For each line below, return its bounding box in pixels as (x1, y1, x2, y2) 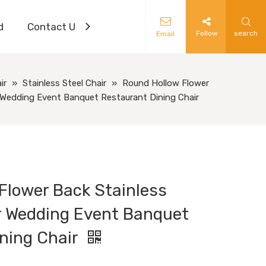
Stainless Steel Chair (23, 77, 107, 88)
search (234, 28, 258, 37)
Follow (195, 28, 218, 37)
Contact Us (27, 21, 81, 33)
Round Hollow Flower (122, 77, 210, 88)
